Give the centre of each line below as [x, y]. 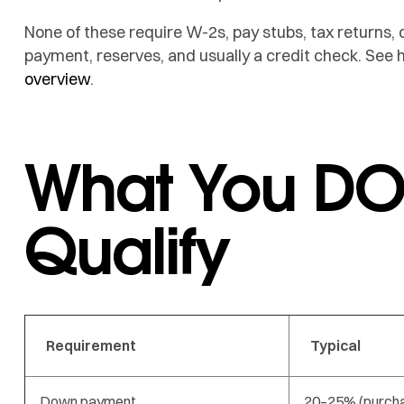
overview [57, 78]
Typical [335, 345]
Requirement [91, 345]
